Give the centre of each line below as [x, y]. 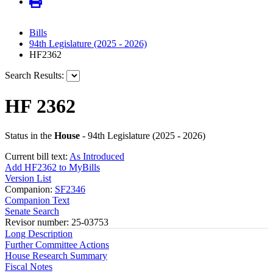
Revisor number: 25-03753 [57, 222]
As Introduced [97, 157]
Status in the [30, 136]
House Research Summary [56, 256]
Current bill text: [37, 157]
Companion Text [37, 200]
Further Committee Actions [57, 245]
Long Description [39, 234]
